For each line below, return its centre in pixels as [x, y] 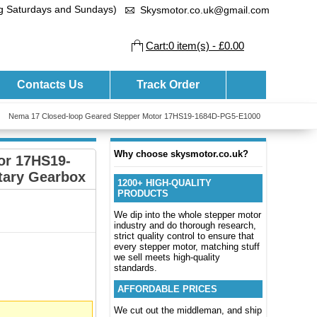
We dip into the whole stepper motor [188, 215]
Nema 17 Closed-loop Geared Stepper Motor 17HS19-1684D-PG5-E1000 [134, 116]
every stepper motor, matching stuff [187, 247]
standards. [136, 268]
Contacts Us [51, 85]
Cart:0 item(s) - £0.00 [195, 46]
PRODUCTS [143, 194]
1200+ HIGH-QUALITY [165, 183]
